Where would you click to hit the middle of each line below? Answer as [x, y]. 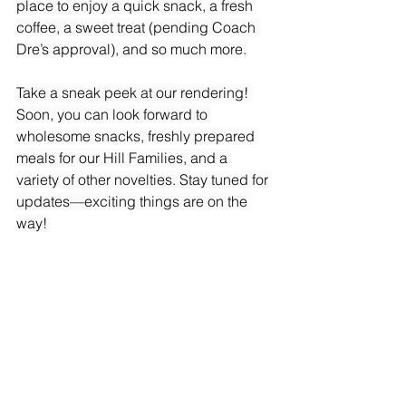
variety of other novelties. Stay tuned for [144, 180]
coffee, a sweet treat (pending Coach [138, 28]
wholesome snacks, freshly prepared [137, 136]
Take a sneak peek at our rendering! [134, 93]
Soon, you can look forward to [114, 115]
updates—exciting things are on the [134, 202]
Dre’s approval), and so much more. [131, 49]
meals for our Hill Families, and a [124, 158]
